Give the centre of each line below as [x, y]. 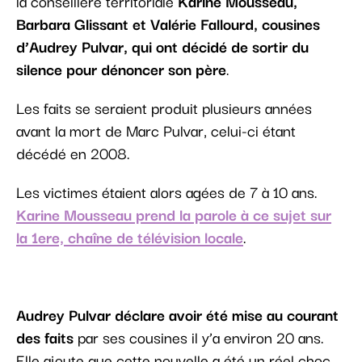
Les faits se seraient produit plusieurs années [164, 108]
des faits [45, 337]
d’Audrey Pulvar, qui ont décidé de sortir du [162, 46]
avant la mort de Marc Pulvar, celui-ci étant [156, 130]
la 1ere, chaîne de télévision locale [130, 237]
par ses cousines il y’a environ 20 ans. [199, 337]
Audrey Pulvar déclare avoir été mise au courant [177, 315]
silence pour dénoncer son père [121, 69]
